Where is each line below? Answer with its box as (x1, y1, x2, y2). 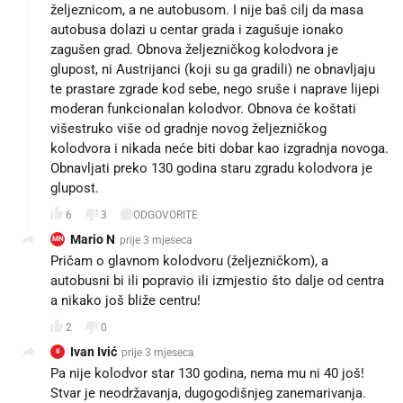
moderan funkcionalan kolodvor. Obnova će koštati (50, 101, 356, 117)
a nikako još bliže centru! (50, 292, 201, 309)
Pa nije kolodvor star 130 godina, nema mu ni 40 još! (50, 365, 364, 381)
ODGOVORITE (133, 208, 198, 221)
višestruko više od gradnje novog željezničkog (50, 121, 327, 137)
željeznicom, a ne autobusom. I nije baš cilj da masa (50, 2, 363, 18)
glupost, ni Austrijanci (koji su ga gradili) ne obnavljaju (50, 61, 375, 77)
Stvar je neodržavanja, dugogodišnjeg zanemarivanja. (50, 385, 366, 401)
